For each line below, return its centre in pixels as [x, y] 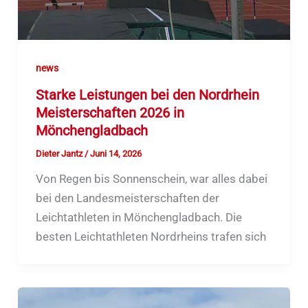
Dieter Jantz [60, 154]
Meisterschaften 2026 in [110, 113]
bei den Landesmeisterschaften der [127, 198]
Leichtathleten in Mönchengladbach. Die [139, 218]
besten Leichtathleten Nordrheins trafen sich [151, 237]
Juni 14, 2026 [115, 154]
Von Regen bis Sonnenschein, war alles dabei [151, 179]
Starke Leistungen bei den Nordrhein [147, 95]
